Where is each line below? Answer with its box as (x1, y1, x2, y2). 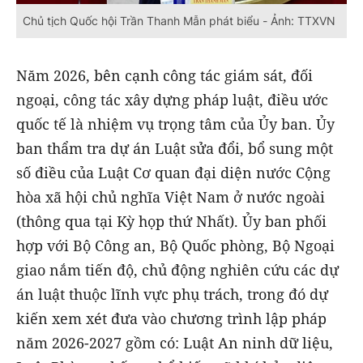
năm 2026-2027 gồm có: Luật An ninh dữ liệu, (16, 332, 333, 352)
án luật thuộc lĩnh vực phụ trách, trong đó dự (16, 284, 328, 304)
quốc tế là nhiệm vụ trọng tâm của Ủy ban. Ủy (16, 113, 335, 134)
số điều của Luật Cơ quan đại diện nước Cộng (16, 162, 331, 182)
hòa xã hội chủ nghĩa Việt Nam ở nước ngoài (16, 186, 325, 207)
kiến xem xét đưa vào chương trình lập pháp (16, 308, 327, 328)
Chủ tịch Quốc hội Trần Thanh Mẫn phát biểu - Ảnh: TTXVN (23, 13, 335, 28)
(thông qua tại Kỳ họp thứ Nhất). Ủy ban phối (16, 211, 327, 231)
